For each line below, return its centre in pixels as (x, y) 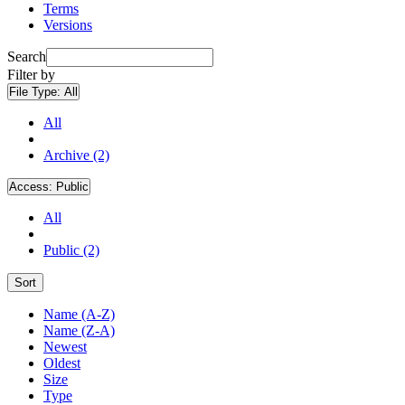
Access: (33, 186)
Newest (65, 346)
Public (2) (71, 250)
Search (27, 56)
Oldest (62, 363)
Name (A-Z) (79, 314)
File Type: (37, 91)
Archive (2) (76, 155)
